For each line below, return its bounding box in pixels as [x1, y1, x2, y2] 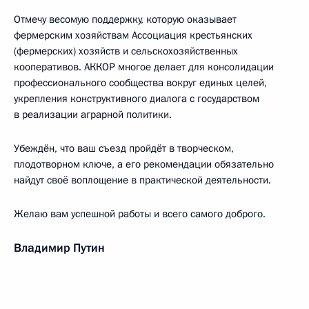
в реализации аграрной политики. [14, 108, 172, 121]
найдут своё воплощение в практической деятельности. [14, 173, 271, 187]
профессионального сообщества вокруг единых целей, [14, 76, 267, 90]
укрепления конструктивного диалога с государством [14, 92, 259, 106]
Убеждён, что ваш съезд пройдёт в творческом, [14, 141, 234, 155]
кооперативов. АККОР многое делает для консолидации [14, 60, 274, 74]
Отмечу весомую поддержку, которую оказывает [14, 12, 237, 26]
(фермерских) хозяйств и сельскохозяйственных [14, 44, 238, 58]
